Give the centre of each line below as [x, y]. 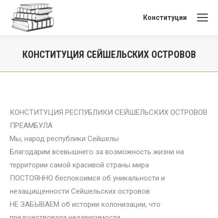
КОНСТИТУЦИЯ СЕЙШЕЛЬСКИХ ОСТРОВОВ [109, 54]
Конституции [165, 18]
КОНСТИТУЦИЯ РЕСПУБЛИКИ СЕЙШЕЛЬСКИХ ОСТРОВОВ [109, 112]
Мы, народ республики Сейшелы [64, 139]
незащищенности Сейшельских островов [80, 191]
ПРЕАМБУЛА [31, 126]
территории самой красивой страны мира [79, 165]
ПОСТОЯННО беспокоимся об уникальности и [87, 178]
